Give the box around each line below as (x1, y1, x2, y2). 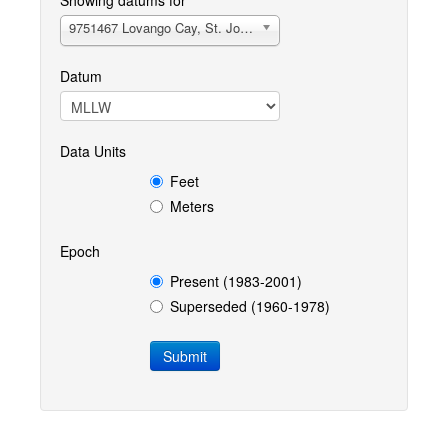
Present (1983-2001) (170, 271, 302, 291)
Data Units (60, 141, 126, 161)
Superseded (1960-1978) (170, 296, 330, 316)
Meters (170, 196, 214, 216)
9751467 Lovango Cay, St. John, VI (240, 18, 253, 37)
